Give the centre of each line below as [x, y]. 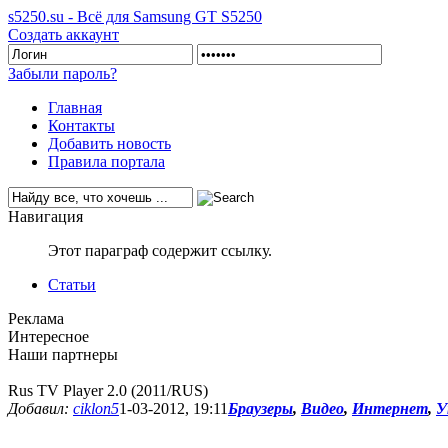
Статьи [72, 284]
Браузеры [260, 408]
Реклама [36, 318]
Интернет [390, 408]
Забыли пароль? [62, 73]
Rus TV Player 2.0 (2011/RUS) [108, 390]
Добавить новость [109, 143]
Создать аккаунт [63, 34]
